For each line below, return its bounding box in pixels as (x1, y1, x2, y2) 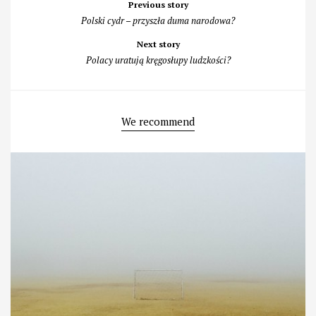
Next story (136, 39, 180, 50)
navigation (31, 7, 98, 25)
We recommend (121, 114, 195, 129)
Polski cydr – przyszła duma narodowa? (81, 14, 235, 28)
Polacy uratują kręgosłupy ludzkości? (85, 54, 231, 67)
